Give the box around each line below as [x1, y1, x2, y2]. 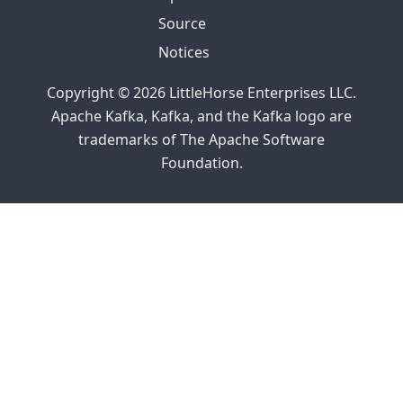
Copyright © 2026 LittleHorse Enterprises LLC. [47, 83, 356, 103]
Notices [158, 42, 210, 62]
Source [158, 13, 206, 33]
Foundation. [160, 153, 243, 173]
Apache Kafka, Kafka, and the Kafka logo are [51, 106, 352, 126]
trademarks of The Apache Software [78, 130, 325, 149]
